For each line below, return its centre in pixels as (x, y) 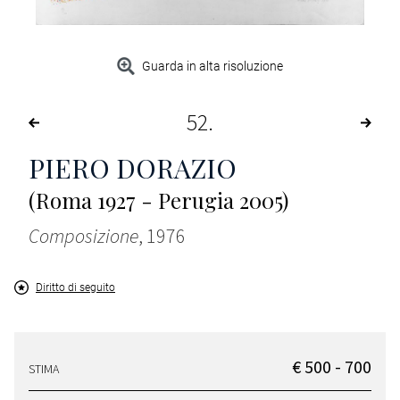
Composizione (83, 236)
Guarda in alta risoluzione (213, 67)
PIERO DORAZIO (133, 168)
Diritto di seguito (75, 288)
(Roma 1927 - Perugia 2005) (158, 200)
